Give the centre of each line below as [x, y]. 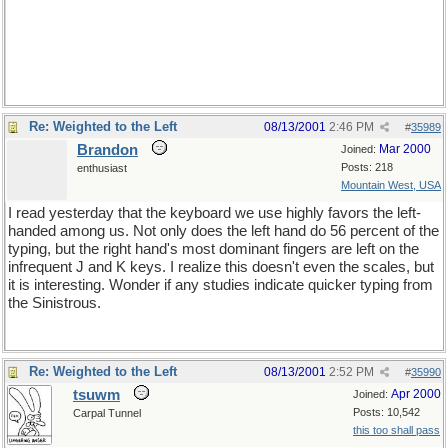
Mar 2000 [405, 149]
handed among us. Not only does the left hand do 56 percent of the [223, 231]
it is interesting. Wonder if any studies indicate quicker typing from [220, 285]
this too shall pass [396, 430]
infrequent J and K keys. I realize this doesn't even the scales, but [221, 267]
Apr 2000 [416, 394]
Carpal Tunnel [107, 413]
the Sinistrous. [54, 303]
